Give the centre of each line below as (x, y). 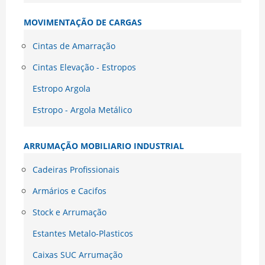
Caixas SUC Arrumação (77, 255)
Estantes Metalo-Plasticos (83, 234)
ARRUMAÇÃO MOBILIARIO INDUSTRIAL (104, 146)
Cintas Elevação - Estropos (84, 67)
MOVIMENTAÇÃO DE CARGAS (83, 22)
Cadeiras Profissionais (76, 170)
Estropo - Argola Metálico (82, 110)
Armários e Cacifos (70, 191)
